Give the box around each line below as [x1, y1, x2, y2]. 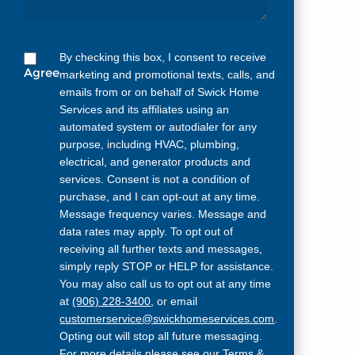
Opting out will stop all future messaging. [59, 329, 263, 342]
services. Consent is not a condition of [59, 172, 250, 185]
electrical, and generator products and [59, 155, 251, 168]
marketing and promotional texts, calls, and [59, 67, 276, 81]
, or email [151, 294, 198, 307]
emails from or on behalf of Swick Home [59, 85, 260, 98]
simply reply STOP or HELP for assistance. [59, 259, 274, 273]
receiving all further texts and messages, [59, 242, 263, 255]
